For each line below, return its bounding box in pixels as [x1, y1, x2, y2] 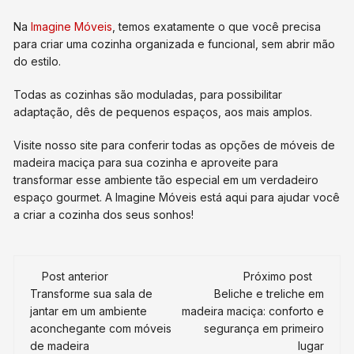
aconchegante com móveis [30, 322, 172, 336]
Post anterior [42, 269, 109, 284]
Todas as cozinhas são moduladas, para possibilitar [13, 88, 283, 102]
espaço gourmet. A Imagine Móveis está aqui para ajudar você [13, 190, 341, 205]
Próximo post [243, 269, 312, 284]
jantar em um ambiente [30, 304, 148, 318]
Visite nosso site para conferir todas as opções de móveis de [13, 138, 336, 153]
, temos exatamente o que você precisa [112, 20, 322, 34]
